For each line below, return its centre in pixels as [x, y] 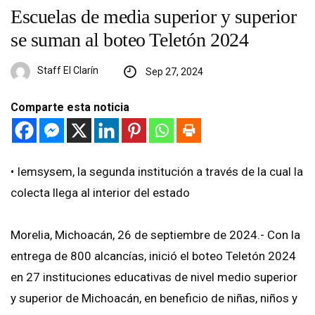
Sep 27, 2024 [174, 71]
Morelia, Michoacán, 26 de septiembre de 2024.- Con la [155, 234]
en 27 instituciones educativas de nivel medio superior [154, 277]
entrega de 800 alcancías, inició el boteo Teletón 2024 [153, 256]
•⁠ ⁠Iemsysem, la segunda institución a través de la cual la [157, 171]
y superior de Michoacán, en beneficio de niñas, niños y [154, 298]
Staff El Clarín [68, 71]
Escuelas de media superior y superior [154, 16]
